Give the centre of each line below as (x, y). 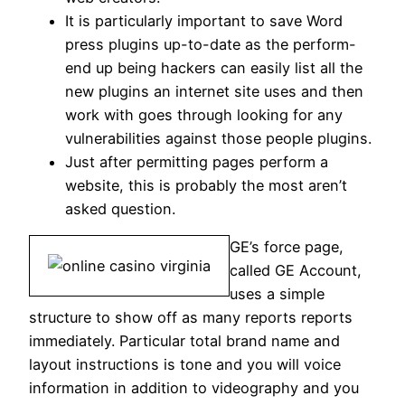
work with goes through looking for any (204, 114)
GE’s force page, (287, 247)
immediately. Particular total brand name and (184, 341)
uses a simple (277, 294)
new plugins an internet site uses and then (214, 91)
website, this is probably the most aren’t (206, 185)
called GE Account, (296, 271)
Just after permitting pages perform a (197, 161)
